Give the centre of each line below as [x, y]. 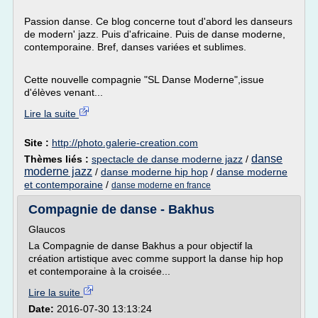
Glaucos [47, 229]
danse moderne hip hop [154, 172]
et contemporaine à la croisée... [99, 271]
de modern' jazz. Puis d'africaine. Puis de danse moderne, [155, 34]
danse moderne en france [161, 185]
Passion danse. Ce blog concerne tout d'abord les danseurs [158, 21]
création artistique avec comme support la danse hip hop [156, 258]
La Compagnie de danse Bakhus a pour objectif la [141, 246]
